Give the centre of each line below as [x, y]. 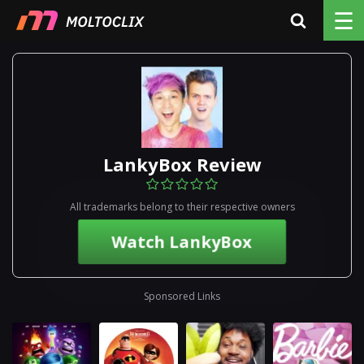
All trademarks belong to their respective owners [182, 207]
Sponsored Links [182, 296]
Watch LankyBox [182, 241]
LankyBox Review [182, 164]
